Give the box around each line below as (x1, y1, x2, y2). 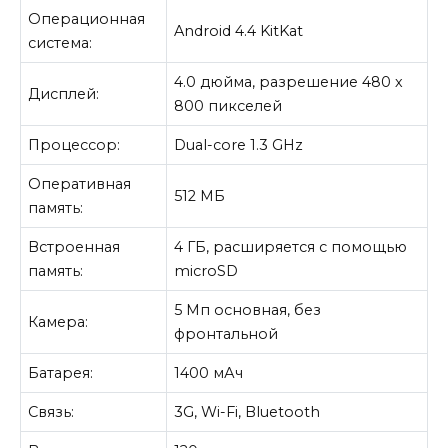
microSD (174, 261, 239, 280)
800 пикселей (174, 96, 283, 115)
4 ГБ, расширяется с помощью (174, 237, 408, 256)
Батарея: (28, 363, 94, 382)
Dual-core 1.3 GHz (174, 135, 304, 154)
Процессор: (28, 135, 121, 154)
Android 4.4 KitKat (174, 21, 304, 40)
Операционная (28, 9, 146, 28)
